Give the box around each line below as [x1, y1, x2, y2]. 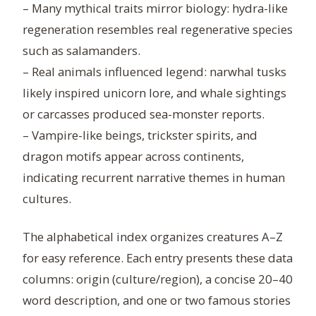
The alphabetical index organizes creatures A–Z [23, 229, 283, 245]
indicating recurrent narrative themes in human [23, 169, 285, 186]
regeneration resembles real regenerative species [23, 21, 293, 38]
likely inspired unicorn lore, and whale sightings [23, 85, 286, 102]
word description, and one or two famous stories [23, 292, 291, 309]
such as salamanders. [23, 42, 140, 59]
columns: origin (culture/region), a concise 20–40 [23, 271, 293, 288]
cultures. [23, 190, 71, 207]
